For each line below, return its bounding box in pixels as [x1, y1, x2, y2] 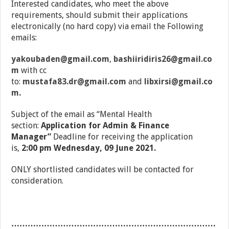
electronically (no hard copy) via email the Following [11, 21, 204, 32]
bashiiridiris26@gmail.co [113, 54, 213, 64]
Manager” [11, 132, 54, 142]
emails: [11, 33, 37, 43]
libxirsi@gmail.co [144, 77, 213, 87]
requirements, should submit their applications [11, 10, 188, 20]
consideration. [11, 176, 64, 186]
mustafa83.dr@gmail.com [22, 77, 127, 87]
